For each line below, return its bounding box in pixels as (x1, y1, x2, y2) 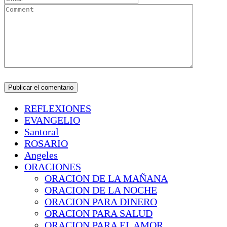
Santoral (24, 126, 59, 138)
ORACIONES (24, 161, 81, 173)
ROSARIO (24, 138, 68, 149)
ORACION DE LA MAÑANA (45, 173, 168, 184)
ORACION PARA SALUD (45, 208, 153, 219)
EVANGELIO (24, 115, 80, 126)
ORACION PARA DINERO (45, 196, 157, 208)
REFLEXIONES (24, 103, 91, 115)
